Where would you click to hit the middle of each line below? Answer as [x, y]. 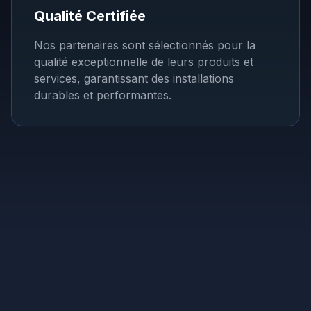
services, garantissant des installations [134, 78]
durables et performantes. [103, 95]
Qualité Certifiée [90, 16]
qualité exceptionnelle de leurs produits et [144, 62]
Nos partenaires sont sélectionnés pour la [145, 45]
